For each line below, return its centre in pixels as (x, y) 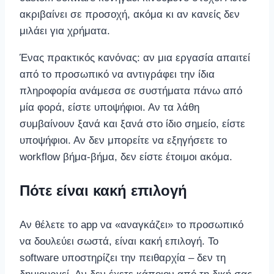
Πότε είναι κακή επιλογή (103, 190)
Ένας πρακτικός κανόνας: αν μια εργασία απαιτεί (135, 57)
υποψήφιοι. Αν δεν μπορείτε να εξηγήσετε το (123, 140)
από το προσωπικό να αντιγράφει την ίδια (117, 74)
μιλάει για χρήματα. (65, 31)
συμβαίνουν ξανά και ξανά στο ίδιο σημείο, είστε (132, 124)
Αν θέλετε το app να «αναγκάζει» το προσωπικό (131, 224)
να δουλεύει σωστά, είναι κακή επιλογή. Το (119, 241)
